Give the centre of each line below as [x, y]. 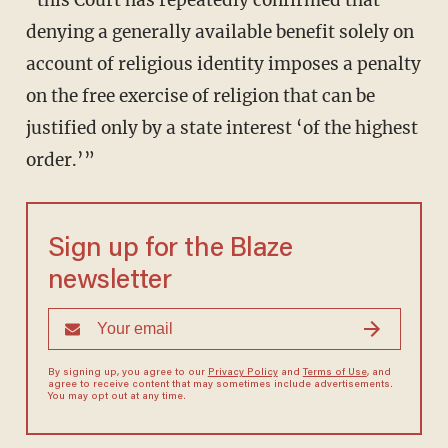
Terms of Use [334, 373]
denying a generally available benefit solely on [219, 32]
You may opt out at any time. [116, 397]
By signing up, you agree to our [127, 373]
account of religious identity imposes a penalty [223, 64]
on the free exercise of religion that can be [200, 96]
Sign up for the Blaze [170, 250]
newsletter [109, 282]
